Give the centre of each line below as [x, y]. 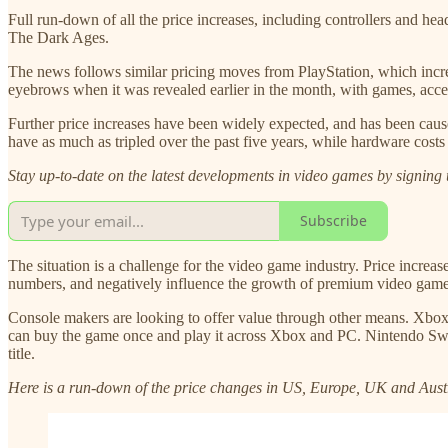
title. [21, 353]
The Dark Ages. [58, 37]
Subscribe [333, 221]
